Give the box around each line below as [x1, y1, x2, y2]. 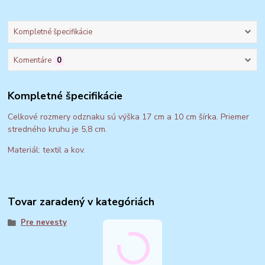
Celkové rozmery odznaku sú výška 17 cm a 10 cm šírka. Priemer [8, 111, 250, 123]
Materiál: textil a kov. [8, 144, 86, 156]
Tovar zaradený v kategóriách [8, 194, 155, 209]
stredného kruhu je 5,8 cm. [8, 124, 108, 135]
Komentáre [13, 54, 51, 66]
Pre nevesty [20, 216, 67, 228]
